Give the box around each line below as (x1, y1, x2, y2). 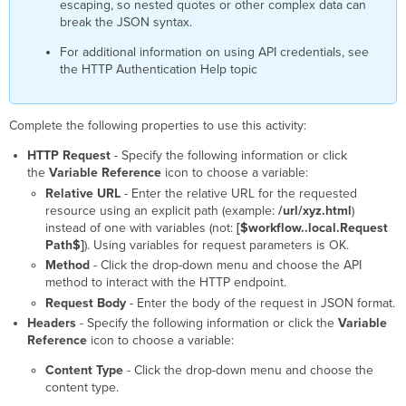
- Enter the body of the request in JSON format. (125, 295, 395, 311)
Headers (26, 315, 76, 332)
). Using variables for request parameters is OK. (83, 237, 349, 253)
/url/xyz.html (277, 202, 352, 218)
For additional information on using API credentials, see (59, 44, 369, 61)
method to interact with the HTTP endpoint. (44, 275, 286, 291)
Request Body (44, 295, 126, 311)
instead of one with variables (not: (44, 219, 237, 236)
